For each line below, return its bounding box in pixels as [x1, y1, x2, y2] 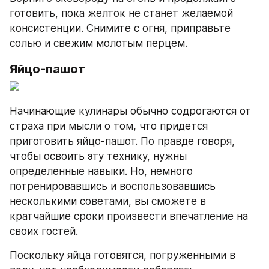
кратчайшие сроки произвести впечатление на [10, 210, 248, 222]
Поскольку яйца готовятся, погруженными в [10, 249, 235, 261]
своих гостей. [10, 225, 78, 237]
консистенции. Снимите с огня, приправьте [10, 22, 231, 34]
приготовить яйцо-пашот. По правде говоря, [10, 134, 235, 147]
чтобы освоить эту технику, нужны [10, 150, 187, 162]
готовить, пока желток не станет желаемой [10, 7, 233, 19]
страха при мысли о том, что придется [10, 119, 208, 132]
